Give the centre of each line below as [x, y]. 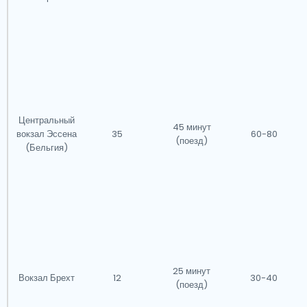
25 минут [192, 271]
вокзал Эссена [46, 134]
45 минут [192, 127]
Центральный [46, 120]
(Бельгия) [46, 148]
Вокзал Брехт [46, 278]
